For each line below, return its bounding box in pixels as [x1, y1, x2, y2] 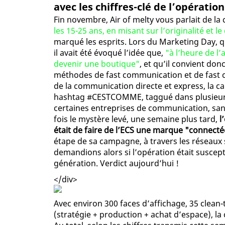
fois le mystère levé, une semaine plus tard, [54, 114, 219, 125]
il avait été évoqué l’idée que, [54, 47, 165, 59]
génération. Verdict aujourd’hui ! [54, 158, 179, 169]
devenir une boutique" [54, 58, 140, 70]
